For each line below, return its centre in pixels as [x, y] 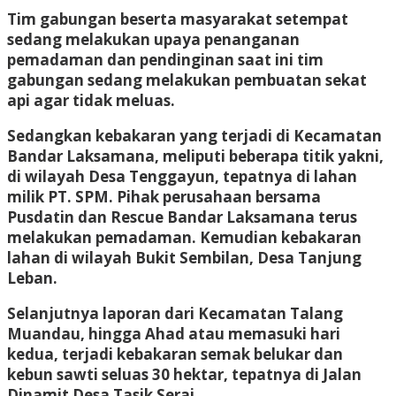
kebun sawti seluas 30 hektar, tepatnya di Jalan [184, 374]
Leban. [32, 278]
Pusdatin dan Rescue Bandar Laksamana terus [182, 217]
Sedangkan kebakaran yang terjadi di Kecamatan [194, 135]
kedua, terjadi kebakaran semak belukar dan [175, 354]
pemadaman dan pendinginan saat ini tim [165, 59]
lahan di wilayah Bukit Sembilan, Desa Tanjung [184, 257]
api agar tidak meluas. [91, 100]
